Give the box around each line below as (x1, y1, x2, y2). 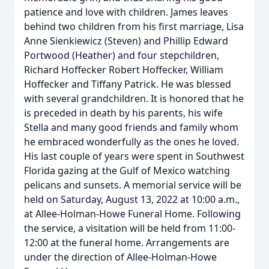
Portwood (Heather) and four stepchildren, (24, 49, 219, 62)
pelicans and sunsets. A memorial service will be (24, 178, 241, 192)
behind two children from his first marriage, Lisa (24, 20, 244, 33)
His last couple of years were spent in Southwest (24, 150, 244, 163)
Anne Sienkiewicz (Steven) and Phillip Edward (24, 34, 228, 47)
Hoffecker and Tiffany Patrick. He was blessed (24, 77, 231, 91)
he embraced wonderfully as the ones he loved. (24, 135, 239, 148)
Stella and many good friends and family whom (24, 121, 238, 134)
